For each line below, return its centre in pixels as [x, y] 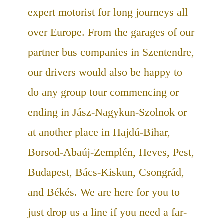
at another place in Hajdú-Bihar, [99, 132]
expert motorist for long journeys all [108, 12]
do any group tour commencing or [103, 92]
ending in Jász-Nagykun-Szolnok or [107, 112]
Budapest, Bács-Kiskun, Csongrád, [106, 172]
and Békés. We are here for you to [104, 192]
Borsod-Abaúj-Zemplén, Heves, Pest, [111, 152]
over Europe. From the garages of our [111, 32]
